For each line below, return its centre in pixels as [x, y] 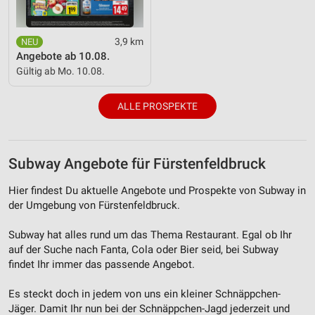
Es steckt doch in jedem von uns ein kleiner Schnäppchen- [144, 294]
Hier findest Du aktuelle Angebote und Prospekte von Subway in [157, 190]
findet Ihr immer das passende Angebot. [102, 264]
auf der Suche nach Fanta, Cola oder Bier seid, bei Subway [143, 249]
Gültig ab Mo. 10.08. [60, 71]
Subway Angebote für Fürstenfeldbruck [137, 163]
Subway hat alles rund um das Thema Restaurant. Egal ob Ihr [150, 234]
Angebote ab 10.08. [63, 56]
